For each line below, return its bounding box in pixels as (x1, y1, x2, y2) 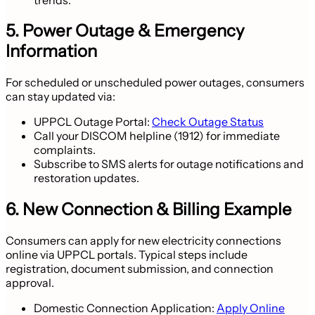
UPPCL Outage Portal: (34, 115, 152, 129)
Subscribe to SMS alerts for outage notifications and (34, 157, 304, 172)
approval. (6, 276, 54, 290)
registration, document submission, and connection (6, 262, 274, 276)
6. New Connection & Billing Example (6, 199, 292, 220)
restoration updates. (34, 171, 139, 186)
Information (6, 41, 97, 62)
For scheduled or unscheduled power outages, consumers (6, 75, 304, 90)
